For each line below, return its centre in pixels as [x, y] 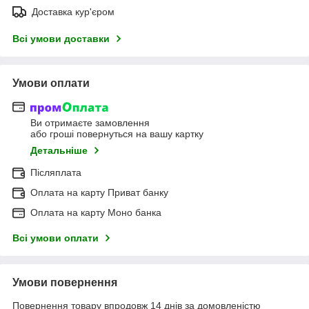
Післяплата [56, 173]
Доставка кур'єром [73, 11]
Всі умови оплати [56, 238]
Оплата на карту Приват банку [99, 193]
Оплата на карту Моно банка [96, 213]
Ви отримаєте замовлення [90, 123]
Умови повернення [65, 283]
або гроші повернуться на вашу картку [117, 134]
